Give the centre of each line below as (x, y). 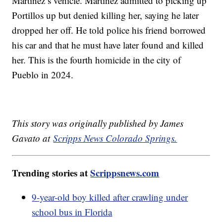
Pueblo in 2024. (43, 75)
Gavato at (33, 138)
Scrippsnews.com (125, 173)
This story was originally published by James (98, 123)
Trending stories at (51, 173)
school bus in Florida (72, 212)
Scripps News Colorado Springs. (115, 138)
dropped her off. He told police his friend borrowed (109, 30)
